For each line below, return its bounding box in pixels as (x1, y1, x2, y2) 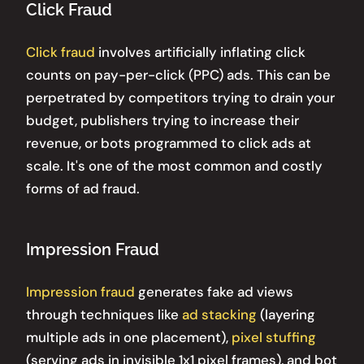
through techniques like (26, 305, 182, 323)
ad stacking (182, 305, 257, 323)
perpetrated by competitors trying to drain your (26, 88, 335, 106)
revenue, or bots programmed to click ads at (26, 133, 311, 152)
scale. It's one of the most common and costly (26, 156, 323, 175)
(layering (257, 305, 315, 323)
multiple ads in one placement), (26, 327, 232, 346)
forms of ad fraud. (26, 179, 140, 197)
